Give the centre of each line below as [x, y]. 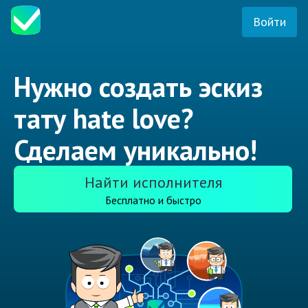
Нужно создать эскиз [138, 87]
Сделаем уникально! [135, 150]
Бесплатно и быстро [153, 200]
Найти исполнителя [153, 183]
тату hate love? [103, 119]
